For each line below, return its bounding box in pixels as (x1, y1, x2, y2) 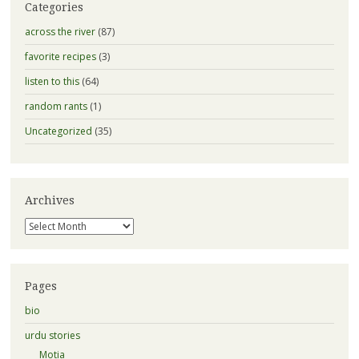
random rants (24, 99, 87, 114)
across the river (24, 25, 95, 39)
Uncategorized (24, 124, 92, 139)
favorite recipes (24, 50, 96, 64)
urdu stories (24, 329, 80, 343)
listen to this (24, 75, 79, 89)
